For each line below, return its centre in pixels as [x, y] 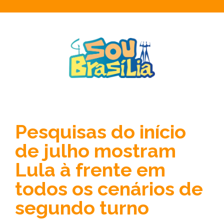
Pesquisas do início [100, 132]
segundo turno [82, 208]
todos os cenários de [109, 189]
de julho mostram [95, 151]
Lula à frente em [90, 170]
